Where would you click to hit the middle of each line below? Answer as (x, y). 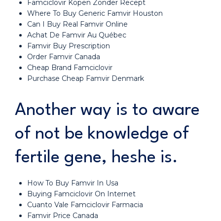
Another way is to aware (107, 110)
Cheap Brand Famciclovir (70, 68)
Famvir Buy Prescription (69, 46)
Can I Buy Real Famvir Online (77, 24)
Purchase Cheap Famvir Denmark (86, 78)
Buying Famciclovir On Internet (81, 194)
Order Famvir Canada (64, 57)
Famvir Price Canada (63, 216)
